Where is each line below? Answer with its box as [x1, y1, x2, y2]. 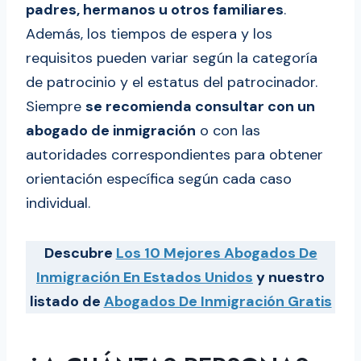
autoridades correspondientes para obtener [26, 145, 323, 165]
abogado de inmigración [26, 121, 196, 141]
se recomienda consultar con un [85, 97, 315, 117]
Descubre [44, 243, 116, 263]
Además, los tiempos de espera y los [26, 24, 272, 44]
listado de [29, 292, 104, 312]
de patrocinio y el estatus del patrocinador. [26, 73, 317, 93]
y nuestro [253, 268, 325, 288]
